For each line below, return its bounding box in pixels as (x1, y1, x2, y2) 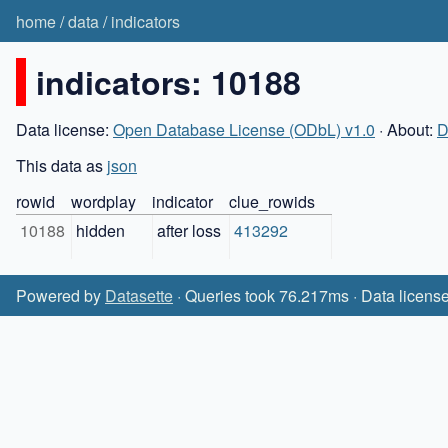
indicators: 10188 (36, 58, 301, 105)
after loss (157, 218, 221, 242)
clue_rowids (229, 189, 315, 213)
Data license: (16, 117, 113, 141)
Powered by (16, 284, 105, 308)
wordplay (71, 189, 136, 213)
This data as (16, 153, 107, 177)
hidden (76, 218, 125, 242)
